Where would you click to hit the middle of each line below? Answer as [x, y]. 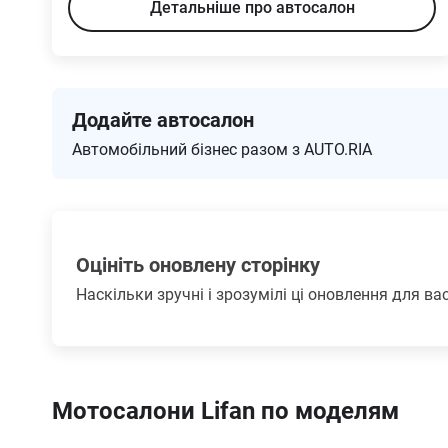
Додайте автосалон [163, 120]
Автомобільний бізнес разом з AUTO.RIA [222, 149]
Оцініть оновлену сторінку [198, 265]
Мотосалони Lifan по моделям [225, 411]
